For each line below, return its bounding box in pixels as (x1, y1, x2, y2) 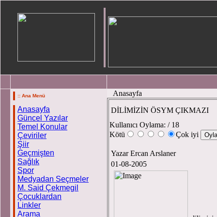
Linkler (17, 201, 41, 209)
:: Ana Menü (17, 93, 45, 98)
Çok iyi (176, 130, 201, 139)
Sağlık (17, 157, 39, 166)
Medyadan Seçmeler (17, 175, 89, 183)
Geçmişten (17, 149, 54, 157)
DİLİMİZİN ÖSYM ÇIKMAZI (111, 106, 209, 114)
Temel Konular (17, 123, 67, 131)
